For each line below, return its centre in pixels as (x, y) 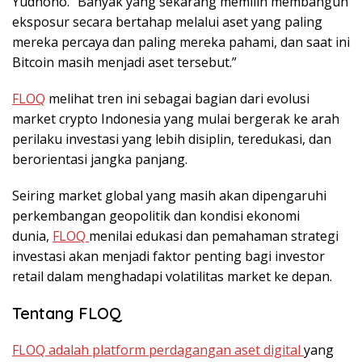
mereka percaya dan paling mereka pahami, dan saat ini (181, 42)
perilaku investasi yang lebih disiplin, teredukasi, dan (172, 139)
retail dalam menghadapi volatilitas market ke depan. (172, 277)
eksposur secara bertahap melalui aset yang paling (167, 22)
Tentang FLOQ (67, 314)
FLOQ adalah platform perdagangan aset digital (158, 350)
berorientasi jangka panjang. (100, 160)
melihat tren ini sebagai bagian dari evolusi (177, 99)
